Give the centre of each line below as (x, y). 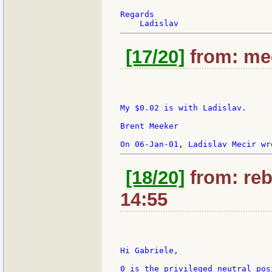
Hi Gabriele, (149, 251)
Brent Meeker (149, 126)
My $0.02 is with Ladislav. (183, 108)
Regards (137, 14)
